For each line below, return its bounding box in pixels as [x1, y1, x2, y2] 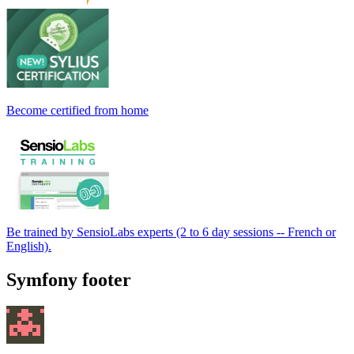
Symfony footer [6, 269, 131, 290]
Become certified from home [6, 103, 149, 117]
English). [6, 239, 51, 253]
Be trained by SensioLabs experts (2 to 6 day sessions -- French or [6, 224, 336, 239]
